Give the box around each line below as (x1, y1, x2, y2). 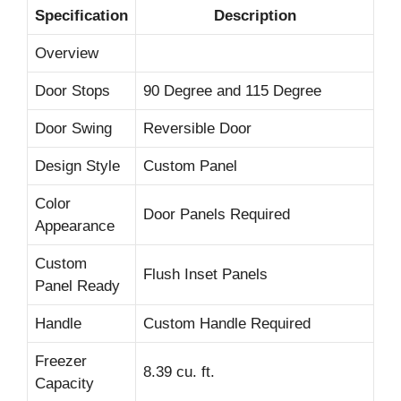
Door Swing (35, 119, 112, 137)
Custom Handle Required (143, 314, 311, 332)
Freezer (35, 352, 87, 370)
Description (213, 6, 296, 24)
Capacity (35, 374, 94, 392)
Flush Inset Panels (143, 265, 268, 283)
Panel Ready (35, 277, 120, 294)
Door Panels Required (143, 205, 290, 223)
